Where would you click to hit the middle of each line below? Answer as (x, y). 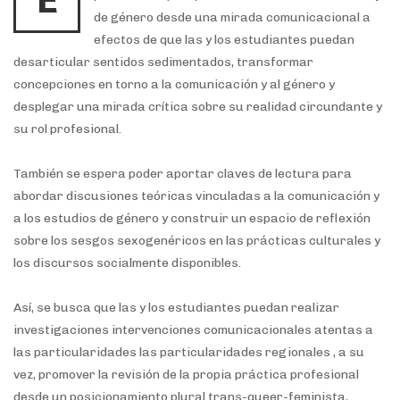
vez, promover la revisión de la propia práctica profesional (186, 375)
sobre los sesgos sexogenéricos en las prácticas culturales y (197, 241)
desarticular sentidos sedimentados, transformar (163, 62)
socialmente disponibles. (169, 263)
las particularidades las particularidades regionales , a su (189, 352)
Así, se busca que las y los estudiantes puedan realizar (176, 308)
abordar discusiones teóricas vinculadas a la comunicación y (196, 196)
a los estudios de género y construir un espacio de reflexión (192, 218)
